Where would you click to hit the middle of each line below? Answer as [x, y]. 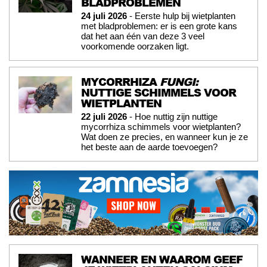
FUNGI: [179, 81]
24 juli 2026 [104, 15]
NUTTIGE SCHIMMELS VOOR [159, 92]
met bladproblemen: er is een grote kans [159, 26]
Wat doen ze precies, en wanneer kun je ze [164, 136]
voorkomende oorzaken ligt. [135, 46]
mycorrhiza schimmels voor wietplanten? [161, 126]
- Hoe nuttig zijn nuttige [172, 116]
